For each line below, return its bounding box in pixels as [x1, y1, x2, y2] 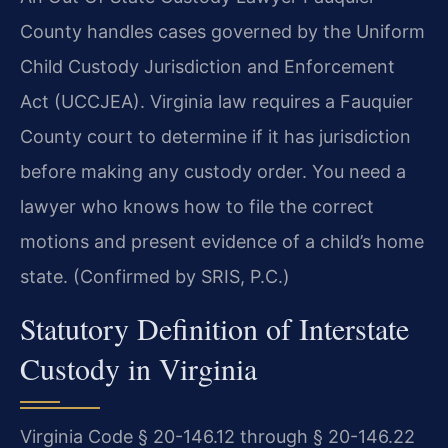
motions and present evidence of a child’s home [20, 230, 424, 252]
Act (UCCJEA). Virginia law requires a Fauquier [20, 90, 413, 112]
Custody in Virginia [20, 348, 257, 389]
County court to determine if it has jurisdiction [20, 125, 411, 147]
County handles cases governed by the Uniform [20, 20, 425, 42]
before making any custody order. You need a [20, 160, 406, 182]
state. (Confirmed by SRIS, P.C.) [20, 265, 290, 287]
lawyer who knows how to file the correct [20, 195, 374, 217]
